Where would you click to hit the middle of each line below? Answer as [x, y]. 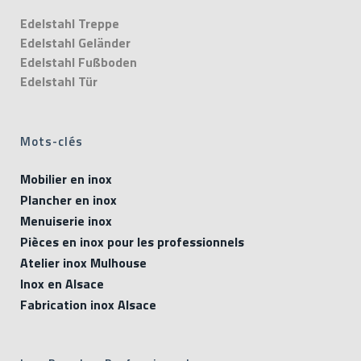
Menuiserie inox [66, 221]
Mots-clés [52, 141]
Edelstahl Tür [59, 81]
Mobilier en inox [66, 179]
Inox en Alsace [62, 284]
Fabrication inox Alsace [88, 305]
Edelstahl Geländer [75, 43]
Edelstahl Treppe [70, 23]
